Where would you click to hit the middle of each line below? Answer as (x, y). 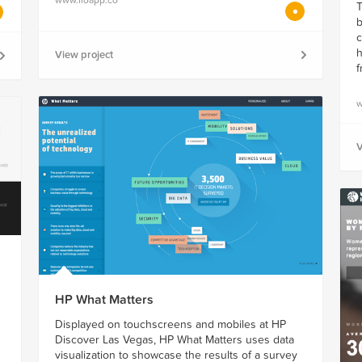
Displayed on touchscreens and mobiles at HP (170, 324)
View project (84, 55)
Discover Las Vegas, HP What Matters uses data (174, 339)
